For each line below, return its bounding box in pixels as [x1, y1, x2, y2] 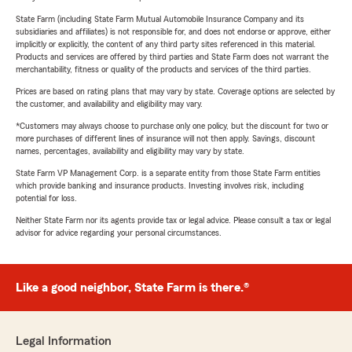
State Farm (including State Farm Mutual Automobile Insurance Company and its [16, 14, 304, 24]
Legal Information [16, 335, 112, 348]
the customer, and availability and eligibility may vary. [16, 99, 203, 109]
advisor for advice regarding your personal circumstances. [16, 228, 222, 238]
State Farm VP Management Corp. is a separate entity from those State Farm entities [16, 168, 321, 178]
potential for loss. [16, 193, 77, 203]
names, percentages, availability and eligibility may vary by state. [16, 146, 244, 156]
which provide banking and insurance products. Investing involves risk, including [16, 181, 304, 191]
